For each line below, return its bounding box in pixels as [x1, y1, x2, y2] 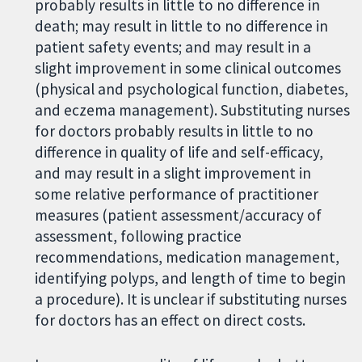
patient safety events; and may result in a [35, 37, 312, 57]
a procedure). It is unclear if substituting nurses [35, 289, 347, 309]
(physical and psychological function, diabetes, [35, 79, 349, 99]
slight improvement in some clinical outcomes [35, 58, 342, 78]
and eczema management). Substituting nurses [35, 100, 351, 120]
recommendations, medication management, [35, 247, 340, 267]
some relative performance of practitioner [35, 184, 319, 204]
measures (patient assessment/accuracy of [35, 205, 322, 225]
